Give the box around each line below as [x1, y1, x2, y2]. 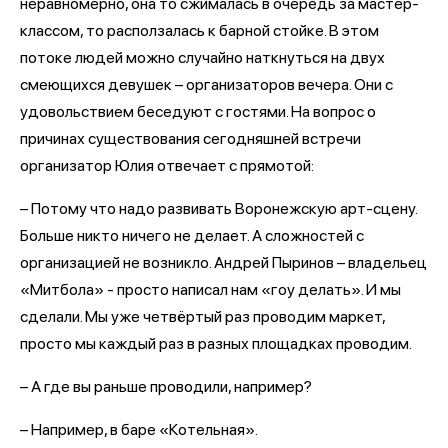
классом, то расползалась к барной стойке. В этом [20, 21, 379, 40]
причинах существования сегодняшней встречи [20, 129, 361, 148]
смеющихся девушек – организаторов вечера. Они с [20, 75, 393, 94]
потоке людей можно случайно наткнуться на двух [20, 48, 385, 67]
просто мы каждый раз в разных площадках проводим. [20, 334, 412, 353]
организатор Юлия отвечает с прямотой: [20, 156, 314, 175]
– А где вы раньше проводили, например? [20, 377, 312, 396]
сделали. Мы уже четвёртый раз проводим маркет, [20, 307, 385, 326]
